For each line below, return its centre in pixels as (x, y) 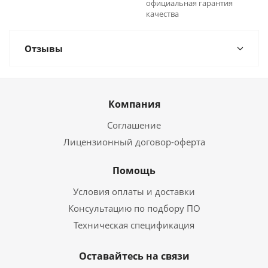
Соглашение (134, 125)
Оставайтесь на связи (134, 256)
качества (162, 14)
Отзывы (44, 48)
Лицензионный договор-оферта (134, 142)
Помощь (134, 170)
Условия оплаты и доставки (134, 191)
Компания (134, 104)
